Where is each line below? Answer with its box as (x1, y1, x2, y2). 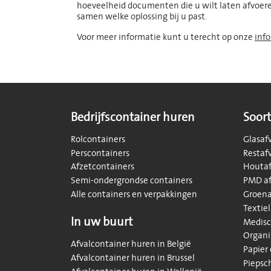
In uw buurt (71, 213, 132, 230)
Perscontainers (71, 146, 129, 160)
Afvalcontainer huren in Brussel (71, 251, 195, 264)
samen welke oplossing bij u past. (77, 10, 207, 23)
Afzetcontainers (71, 160, 134, 174)
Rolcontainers (71, 132, 125, 146)
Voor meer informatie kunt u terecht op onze (77, 30, 255, 44)
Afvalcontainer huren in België (71, 237, 191, 250)
